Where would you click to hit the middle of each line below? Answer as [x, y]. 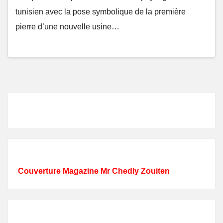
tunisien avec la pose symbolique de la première [101, 12]
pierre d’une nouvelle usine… [67, 27]
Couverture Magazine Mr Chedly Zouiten [94, 171]
